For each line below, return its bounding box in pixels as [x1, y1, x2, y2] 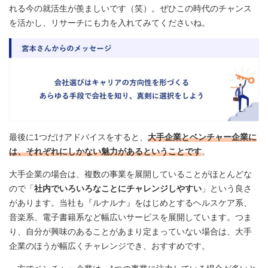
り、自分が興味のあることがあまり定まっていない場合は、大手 [9, 227, 252, 237]
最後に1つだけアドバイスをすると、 [9, 132, 148, 142]
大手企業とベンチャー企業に [148, 132, 257, 142]
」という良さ [202, 184, 252, 194]
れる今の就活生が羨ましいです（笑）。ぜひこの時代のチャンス [9, 4, 252, 14]
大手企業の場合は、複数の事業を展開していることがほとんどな [9, 169, 252, 179]
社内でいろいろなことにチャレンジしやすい [34, 184, 202, 194]
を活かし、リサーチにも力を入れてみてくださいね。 [9, 18, 210, 28]
